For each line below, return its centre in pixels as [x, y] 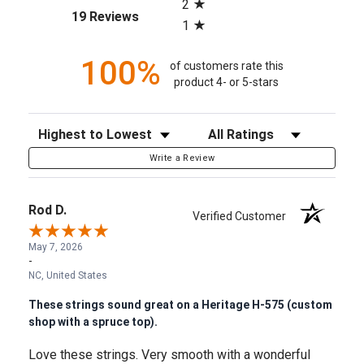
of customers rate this [226, 65]
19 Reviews [105, 17]
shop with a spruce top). [93, 321]
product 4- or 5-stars [227, 82]
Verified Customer [243, 217]
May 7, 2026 [56, 247]
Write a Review [182, 158]
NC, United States [68, 276]
